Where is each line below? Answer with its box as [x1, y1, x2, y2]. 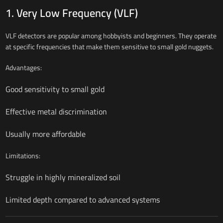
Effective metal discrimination [5, 104, 107, 119]
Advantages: [5, 61, 42, 74]
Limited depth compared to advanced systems [5, 192, 160, 207]
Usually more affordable [5, 126, 86, 141]
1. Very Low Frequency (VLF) [5, 2, 138, 23]
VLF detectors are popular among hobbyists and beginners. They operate [5, 29, 217, 42]
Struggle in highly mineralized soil [5, 169, 120, 185]
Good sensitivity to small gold [5, 81, 105, 97]
